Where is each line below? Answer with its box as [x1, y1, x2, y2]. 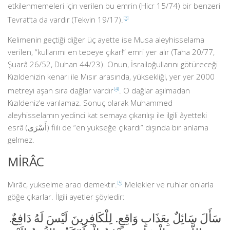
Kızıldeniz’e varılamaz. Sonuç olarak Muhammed [8, 98, 172, 108]
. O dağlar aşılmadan [119, 85, 190, 95]
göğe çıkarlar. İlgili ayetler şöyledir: [8, 191, 125, 202]
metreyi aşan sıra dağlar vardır [8, 85, 113, 95]
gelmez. [8, 135, 34, 145]
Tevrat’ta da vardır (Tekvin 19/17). [8, 14, 123, 25]
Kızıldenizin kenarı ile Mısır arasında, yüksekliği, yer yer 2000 [8, 71, 215, 82]
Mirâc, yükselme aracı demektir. [8, 179, 117, 189]
